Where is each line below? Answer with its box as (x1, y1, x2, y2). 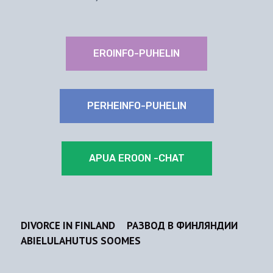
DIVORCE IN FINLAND (20, 219, 115, 233)
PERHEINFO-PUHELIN (87, 100, 186, 112)
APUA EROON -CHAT (88, 152, 185, 165)
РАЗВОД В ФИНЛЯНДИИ (126, 219, 238, 233)
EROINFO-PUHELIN (93, 48, 180, 60)
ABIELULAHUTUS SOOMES (20, 233, 141, 247)
